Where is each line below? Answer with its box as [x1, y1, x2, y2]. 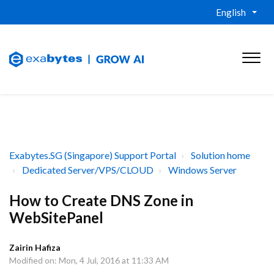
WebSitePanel [9, 209, 103, 226]
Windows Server [168, 164, 237, 176]
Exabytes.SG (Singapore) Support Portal [9, 149, 176, 161]
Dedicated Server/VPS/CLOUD [22, 164, 154, 176]
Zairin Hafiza [9, 242, 61, 253]
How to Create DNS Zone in [9, 191, 193, 209]
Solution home [191, 149, 250, 161]
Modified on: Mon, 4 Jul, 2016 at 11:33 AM [9, 255, 169, 265]
